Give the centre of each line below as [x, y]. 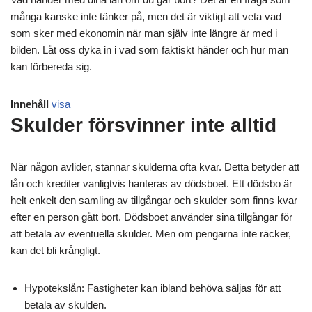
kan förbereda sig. [51, 67]
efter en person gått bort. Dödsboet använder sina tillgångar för [151, 217]
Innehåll [30, 104]
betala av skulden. [65, 305]
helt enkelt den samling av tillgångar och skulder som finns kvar [154, 200]
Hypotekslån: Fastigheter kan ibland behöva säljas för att [153, 288]
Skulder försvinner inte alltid [143, 125]
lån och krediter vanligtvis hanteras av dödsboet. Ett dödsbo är [151, 184]
